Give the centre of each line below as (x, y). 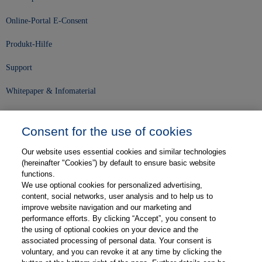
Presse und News (34, 139)
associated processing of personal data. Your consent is (117, 241)
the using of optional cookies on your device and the (110, 230)
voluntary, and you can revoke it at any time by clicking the (122, 252)
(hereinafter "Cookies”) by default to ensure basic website (119, 163)
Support (19, 68)
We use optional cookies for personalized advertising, (112, 185)
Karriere (20, 163)
